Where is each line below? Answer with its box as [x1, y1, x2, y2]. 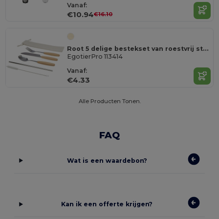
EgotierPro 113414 [67, 53, 123, 61]
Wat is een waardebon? [66, 156, 147, 164]
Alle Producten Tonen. [78, 97, 141, 105]
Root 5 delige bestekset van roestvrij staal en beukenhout [203, 44, 209, 52]
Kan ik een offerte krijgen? [61, 200, 153, 208]
